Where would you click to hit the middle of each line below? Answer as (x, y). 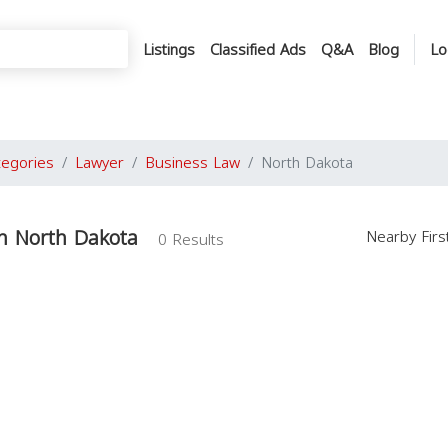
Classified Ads (258, 49)
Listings (169, 49)
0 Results (191, 240)
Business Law (192, 163)
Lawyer (99, 163)
